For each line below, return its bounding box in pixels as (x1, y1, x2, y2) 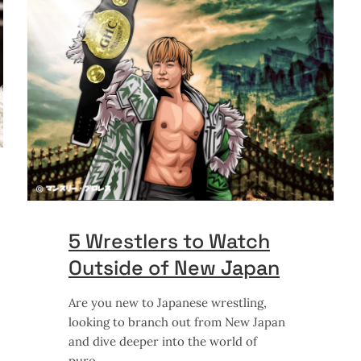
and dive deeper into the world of (68, 334, 257, 350)
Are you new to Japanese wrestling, (68, 295, 267, 311)
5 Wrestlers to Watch (68, 228, 270, 255)
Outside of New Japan (68, 255, 280, 281)
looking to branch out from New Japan (68, 314, 285, 330)
